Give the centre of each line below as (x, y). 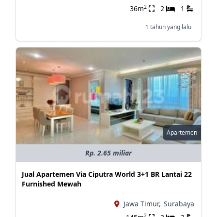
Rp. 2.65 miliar (108, 153)
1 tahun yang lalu (168, 27)
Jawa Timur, (142, 204)
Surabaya (179, 204)
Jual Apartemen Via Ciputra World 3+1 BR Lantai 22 (107, 174)
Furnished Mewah (51, 184)
